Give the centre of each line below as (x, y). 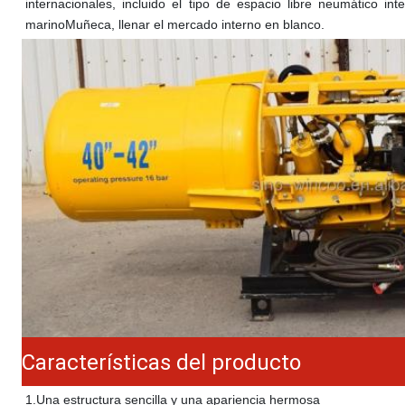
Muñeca (88, 24)
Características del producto (161, 363)
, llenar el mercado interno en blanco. (218, 24)
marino (45, 24)
